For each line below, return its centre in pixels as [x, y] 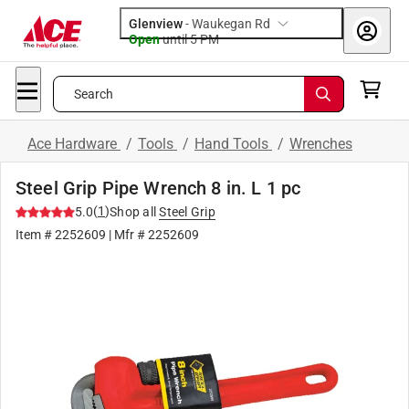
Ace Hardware [74, 144]
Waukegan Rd [231, 24]
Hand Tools [233, 144]
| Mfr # [127, 235]
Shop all [133, 212]
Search [94, 94]
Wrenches [321, 144]
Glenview [156, 24]
